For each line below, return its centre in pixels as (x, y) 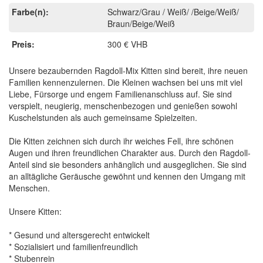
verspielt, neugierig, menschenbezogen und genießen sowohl (123, 105)
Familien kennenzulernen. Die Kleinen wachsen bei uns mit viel (126, 82)
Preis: (23, 44)
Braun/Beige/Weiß (141, 23)
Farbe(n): (30, 11)
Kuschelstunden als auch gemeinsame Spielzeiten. (103, 117)
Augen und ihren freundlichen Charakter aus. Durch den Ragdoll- (130, 152)
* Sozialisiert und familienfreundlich (73, 246)
